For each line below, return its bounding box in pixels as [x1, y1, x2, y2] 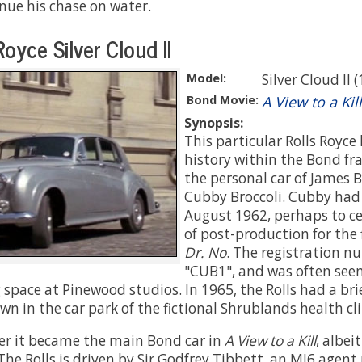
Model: [187, 69, 226, 86]
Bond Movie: [187, 91, 259, 107]
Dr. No [184, 242, 226, 262]
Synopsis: [184, 113, 243, 132]
